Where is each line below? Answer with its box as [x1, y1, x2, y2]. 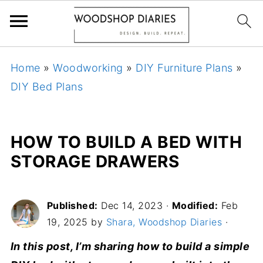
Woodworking [53, 62, 123, 74]
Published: [46, 200, 98, 211]
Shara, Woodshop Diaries [106, 216, 222, 228]
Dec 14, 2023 [101, 200, 163, 211]
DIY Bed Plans [10, 80, 83, 93]
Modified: [171, 200, 218, 211]
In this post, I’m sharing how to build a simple [10, 240, 250, 252]
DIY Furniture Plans [136, 62, 233, 74]
